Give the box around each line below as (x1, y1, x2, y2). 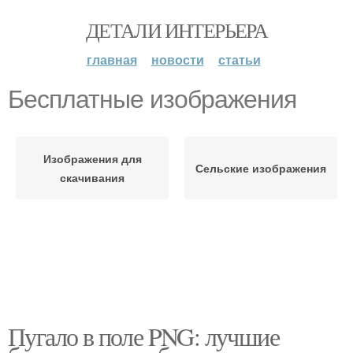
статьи (217, 50, 261, 69)
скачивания (60, 169, 124, 185)
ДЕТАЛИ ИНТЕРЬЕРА (85, 17, 268, 43)
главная (86, 50, 137, 69)
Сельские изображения (195, 160, 326, 176)
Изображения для (43, 150, 142, 166)
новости (150, 50, 204, 69)
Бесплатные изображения (8, 85, 296, 113)
